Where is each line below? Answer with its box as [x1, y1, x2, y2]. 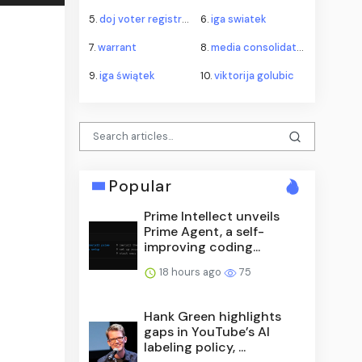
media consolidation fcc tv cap [211, 40, 297, 54]
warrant [98, 40, 137, 54]
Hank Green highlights [144, 307, 282, 325]
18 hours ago [157, 264, 225, 279]
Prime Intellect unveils [144, 207, 280, 225]
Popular [109, 175, 173, 196]
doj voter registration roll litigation [99, 11, 183, 26]
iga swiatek [211, 11, 267, 26]
